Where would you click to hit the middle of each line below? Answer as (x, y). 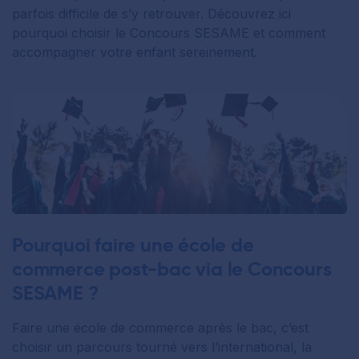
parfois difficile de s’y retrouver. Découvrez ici (151, 14)
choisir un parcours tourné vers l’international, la (162, 347)
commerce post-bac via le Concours (172, 269)
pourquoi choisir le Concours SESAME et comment (169, 33)
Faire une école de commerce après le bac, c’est (160, 327)
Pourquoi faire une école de (133, 245)
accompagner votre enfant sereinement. (137, 52)
